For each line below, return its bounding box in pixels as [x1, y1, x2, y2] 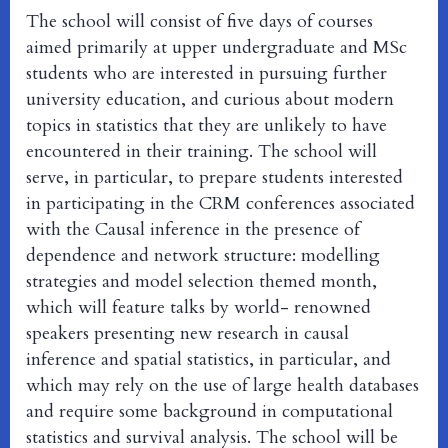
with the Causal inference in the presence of [26, 217, 360, 243]
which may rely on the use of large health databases [26, 373, 419, 399]
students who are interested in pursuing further [26, 61, 387, 87]
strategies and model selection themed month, [26, 269, 377, 295]
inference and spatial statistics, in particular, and [26, 347, 391, 373]
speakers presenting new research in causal [26, 321, 349, 347]
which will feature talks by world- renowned [26, 295, 371, 321]
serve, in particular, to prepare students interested [26, 165, 403, 191]
